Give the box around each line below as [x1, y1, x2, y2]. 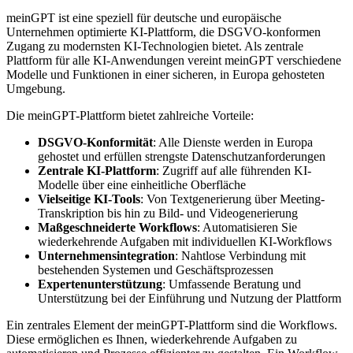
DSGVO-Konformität [38, 136, 153, 150]
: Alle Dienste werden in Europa [153, 136, 313, 150]
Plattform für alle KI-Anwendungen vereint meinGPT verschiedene [6, 54, 341, 68]
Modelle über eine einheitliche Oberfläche [38, 178, 246, 192]
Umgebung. [6, 82, 65, 96]
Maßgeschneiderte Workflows [38, 221, 197, 235]
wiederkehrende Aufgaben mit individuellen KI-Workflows [38, 235, 332, 249]
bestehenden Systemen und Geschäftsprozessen [38, 263, 273, 277]
